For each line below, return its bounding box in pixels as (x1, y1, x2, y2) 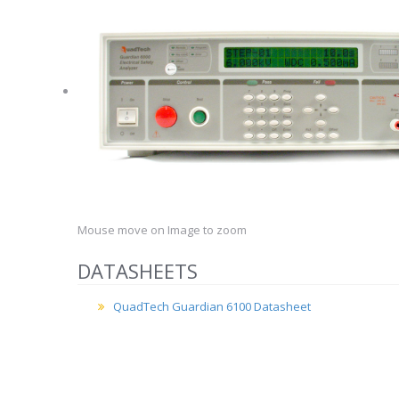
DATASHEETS (77, 256, 198, 284)
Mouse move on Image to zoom (77, 221, 247, 238)
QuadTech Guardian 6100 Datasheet (113, 297, 311, 314)
